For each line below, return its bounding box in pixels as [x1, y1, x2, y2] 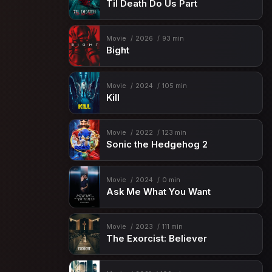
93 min [161, 35, 184, 43]
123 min [161, 129, 186, 137]
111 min [161, 223, 183, 231]
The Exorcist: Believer [106, 233, 207, 245]
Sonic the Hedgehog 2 [106, 139, 208, 151]
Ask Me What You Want [106, 186, 211, 197]
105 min [161, 81, 187, 90]
